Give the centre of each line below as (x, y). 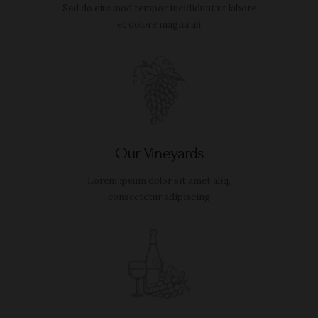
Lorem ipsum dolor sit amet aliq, (159, 181)
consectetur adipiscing (159, 197)
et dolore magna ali (159, 25)
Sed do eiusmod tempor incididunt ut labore (159, 9)
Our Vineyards (159, 153)
